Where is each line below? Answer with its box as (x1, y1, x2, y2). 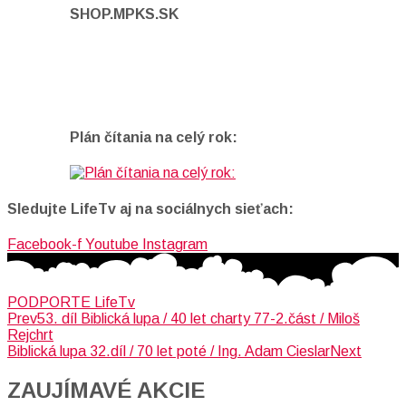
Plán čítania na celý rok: (70, 130, 237, 146)
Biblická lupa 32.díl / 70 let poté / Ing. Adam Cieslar (7, 343, 330, 360)
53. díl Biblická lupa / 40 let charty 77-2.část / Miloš (37, 311, 360, 327)
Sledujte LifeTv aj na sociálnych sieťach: (7, 200, 294, 217)
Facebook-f (7, 236, 82, 252)
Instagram (142, 236, 208, 252)
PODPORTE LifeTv (7, 295, 135, 311)
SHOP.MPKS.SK (70, 5, 179, 22)
